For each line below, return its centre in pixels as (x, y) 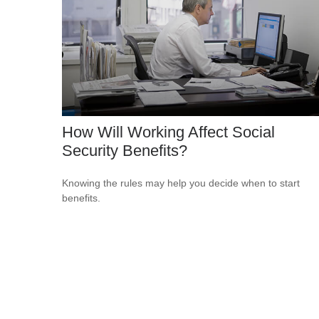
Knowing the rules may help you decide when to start (181, 183)
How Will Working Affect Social (168, 132)
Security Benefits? (125, 151)
